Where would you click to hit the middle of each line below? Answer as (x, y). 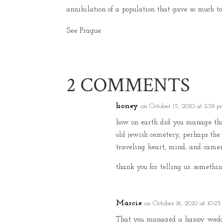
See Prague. (84, 31)
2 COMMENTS (128, 85)
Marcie (129, 203)
